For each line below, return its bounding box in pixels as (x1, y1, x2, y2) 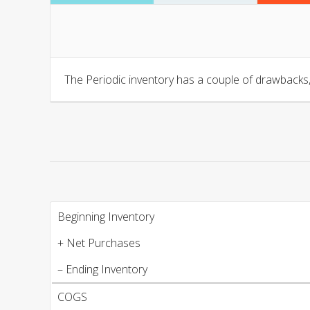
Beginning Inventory (57, 208, 154, 224)
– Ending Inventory (57, 261, 147, 277)
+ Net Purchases (57, 235, 140, 250)
